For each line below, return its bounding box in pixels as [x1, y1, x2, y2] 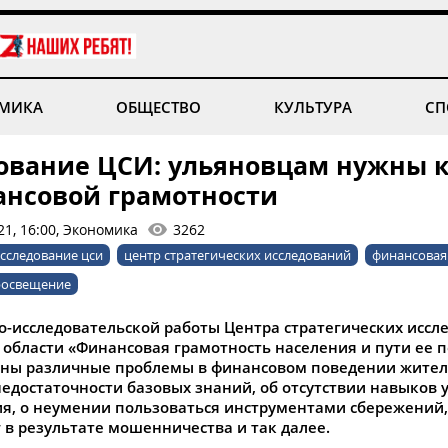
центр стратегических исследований [124, 246, 351, 264]
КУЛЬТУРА [274, 97, 353, 117]
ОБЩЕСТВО [115, 97, 201, 117]
